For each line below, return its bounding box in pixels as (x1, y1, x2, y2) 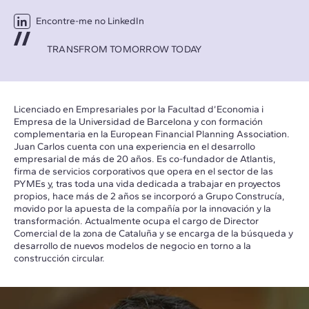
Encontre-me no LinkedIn (36, 14, 144, 27)
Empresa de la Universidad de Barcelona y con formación (14, 115, 263, 128)
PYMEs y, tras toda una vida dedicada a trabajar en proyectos (14, 177, 281, 190)
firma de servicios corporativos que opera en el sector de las (14, 165, 273, 177)
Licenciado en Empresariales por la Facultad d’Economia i (14, 103, 263, 115)
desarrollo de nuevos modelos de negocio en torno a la (14, 239, 251, 252)
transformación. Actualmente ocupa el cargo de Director (14, 215, 259, 227)
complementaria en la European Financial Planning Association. (14, 128, 290, 140)
